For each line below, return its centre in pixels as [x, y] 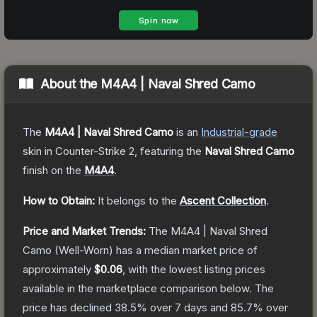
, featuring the [169, 151]
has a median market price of [185, 250]
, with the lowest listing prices [194, 269]
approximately [58, 269]
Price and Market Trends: [84, 231]
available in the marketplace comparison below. [137, 288]
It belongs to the [139, 200]
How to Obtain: [59, 200]
